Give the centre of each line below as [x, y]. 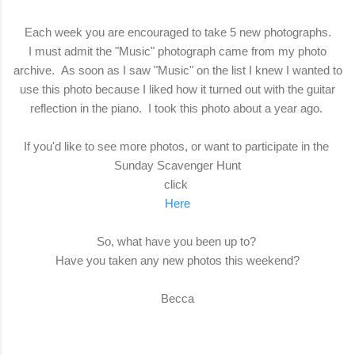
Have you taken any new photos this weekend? [177, 261]
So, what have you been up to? [177, 242]
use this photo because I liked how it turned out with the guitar [177, 90]
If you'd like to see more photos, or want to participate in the [177, 147]
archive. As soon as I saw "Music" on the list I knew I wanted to [177, 71]
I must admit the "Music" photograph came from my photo [177, 52]
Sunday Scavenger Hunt [177, 166]
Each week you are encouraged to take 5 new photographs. [177, 32]
